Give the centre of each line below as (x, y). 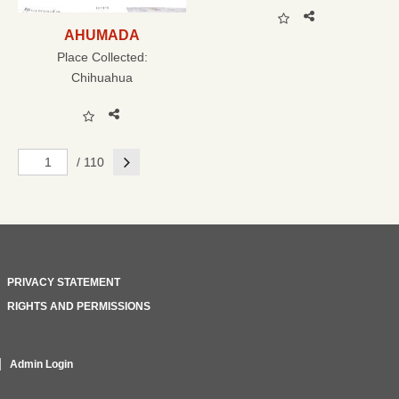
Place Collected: (102, 57)
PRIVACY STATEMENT (64, 282)
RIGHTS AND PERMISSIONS (79, 306)
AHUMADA (102, 35)
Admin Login (41, 364)
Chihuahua (102, 77)
